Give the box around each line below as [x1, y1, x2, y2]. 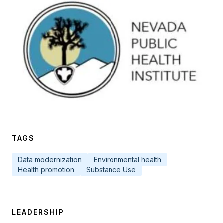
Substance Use [86, 165, 136, 174]
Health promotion [18, 165, 74, 174]
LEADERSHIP [12, 207, 64, 216]
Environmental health [94, 155, 161, 164]
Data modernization [18, 155, 82, 164]
